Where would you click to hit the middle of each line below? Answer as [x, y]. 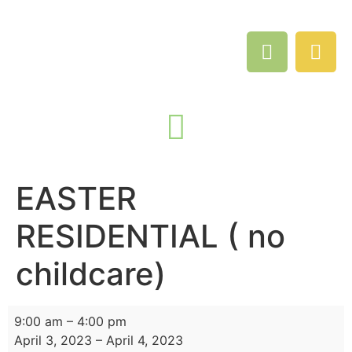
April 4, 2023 [145, 340]
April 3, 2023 [53, 340]
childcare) [91, 274]
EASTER [76, 198]
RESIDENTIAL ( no [150, 236]
